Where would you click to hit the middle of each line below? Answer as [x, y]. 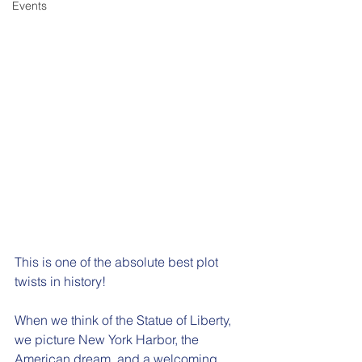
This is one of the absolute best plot [118, 262]
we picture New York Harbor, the [108, 340]
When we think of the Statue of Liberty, [124, 320]
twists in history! [63, 282]
